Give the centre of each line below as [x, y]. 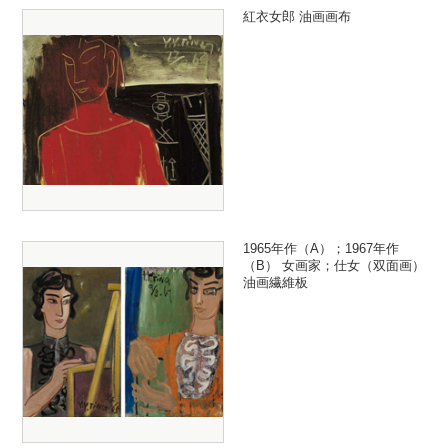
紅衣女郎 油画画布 [296, 16]
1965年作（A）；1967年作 [320, 248]
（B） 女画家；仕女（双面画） [333, 265]
